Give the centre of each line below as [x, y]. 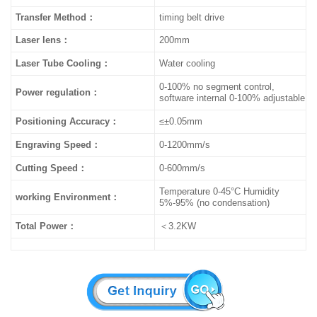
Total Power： [46, 226]
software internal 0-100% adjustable [232, 98]
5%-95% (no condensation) [215, 203]
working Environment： [68, 197]
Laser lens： [43, 40]
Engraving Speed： [58, 145]
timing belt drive [192, 18]
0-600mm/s [183, 168]
